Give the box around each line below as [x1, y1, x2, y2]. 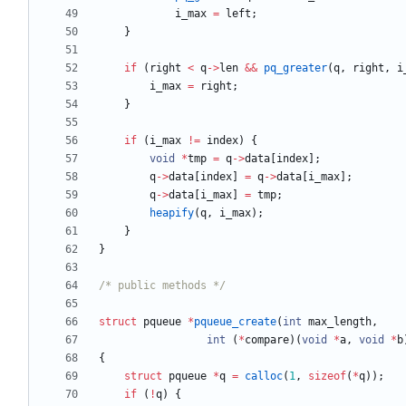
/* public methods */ [99, 279, 226, 293]
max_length [308, 315, 372, 329]
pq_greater [264, 62, 327, 75]
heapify [150, 207, 194, 220]
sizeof [308, 370, 346, 383]
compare [245, 333, 289, 347]
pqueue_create [194, 315, 276, 329]
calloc [245, 370, 283, 383]
